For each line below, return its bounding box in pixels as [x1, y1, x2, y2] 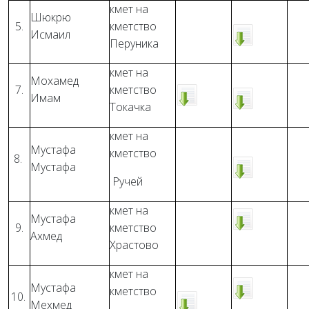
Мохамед [30, 73, 81, 88]
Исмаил [30, 27, 70, 42]
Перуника [110, 36, 159, 51]
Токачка [110, 99, 151, 114]
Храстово [110, 237, 159, 252]
